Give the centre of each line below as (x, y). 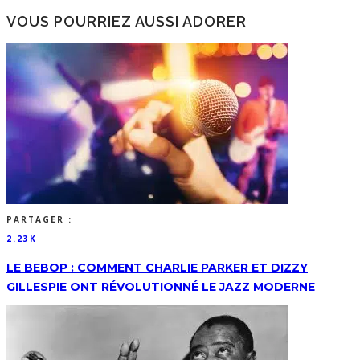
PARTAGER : (39, 219)
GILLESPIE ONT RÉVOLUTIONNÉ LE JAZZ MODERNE (161, 286)
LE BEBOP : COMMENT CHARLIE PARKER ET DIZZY (157, 267)
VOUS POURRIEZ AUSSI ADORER (127, 22)
